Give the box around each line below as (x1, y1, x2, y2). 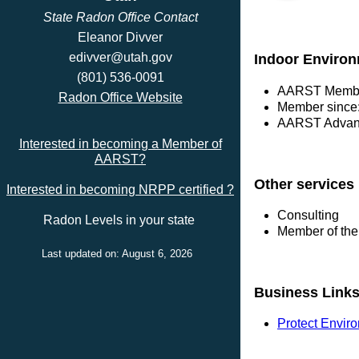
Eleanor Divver (78, 30, 163, 44)
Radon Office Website (58, 91, 183, 104)
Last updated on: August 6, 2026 (42, 248, 199, 260)
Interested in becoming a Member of (18, 137, 222, 151)
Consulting (277, 208, 339, 223)
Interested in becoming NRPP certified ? (6, 183, 234, 196)
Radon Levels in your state (42, 213, 198, 227)
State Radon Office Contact (42, 10, 198, 24)
